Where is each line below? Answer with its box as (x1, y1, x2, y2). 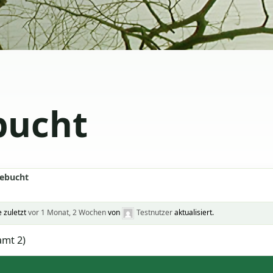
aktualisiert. (172, 207, 214, 218)
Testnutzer (136, 207, 172, 218)
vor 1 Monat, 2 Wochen (27, 207, 106, 218)
